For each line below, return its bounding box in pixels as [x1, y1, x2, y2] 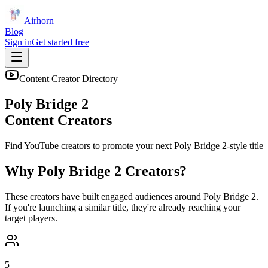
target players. [5, 212, 57, 223]
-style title [227, 140, 263, 151]
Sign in [5, 37, 32, 47]
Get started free [32, 37, 89, 47]
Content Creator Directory [19, 74, 118, 84]
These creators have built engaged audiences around [5, 191, 203, 202]
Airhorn [24, 16, 54, 26]
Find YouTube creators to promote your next [5, 140, 174, 151]
